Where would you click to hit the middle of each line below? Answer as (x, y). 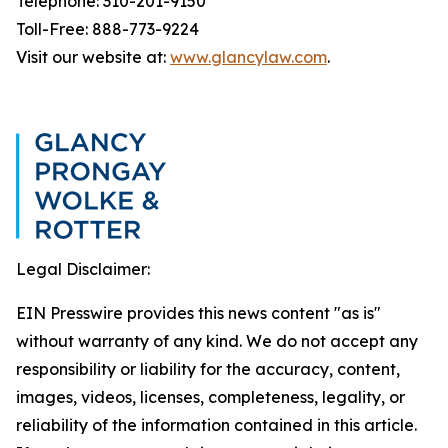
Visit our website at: (93, 57)
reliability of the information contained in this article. (216, 425)
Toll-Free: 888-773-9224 (107, 29)
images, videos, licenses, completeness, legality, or (210, 397)
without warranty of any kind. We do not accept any (217, 341)
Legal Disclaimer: (83, 269)
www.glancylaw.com (248, 57)
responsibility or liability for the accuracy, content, (208, 369)
